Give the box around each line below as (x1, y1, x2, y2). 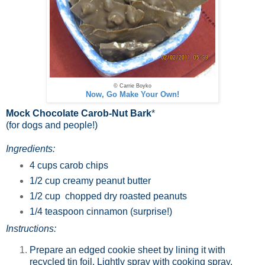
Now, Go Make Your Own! (86, 89, 179, 99)
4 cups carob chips (29, 160, 108, 171)
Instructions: (6, 224, 56, 234)
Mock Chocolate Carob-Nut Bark (6, 108, 151, 118)
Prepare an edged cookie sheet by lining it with (30, 245, 225, 256)
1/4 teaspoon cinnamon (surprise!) (29, 206, 172, 217)
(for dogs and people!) (6, 119, 98, 130)
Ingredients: (6, 143, 55, 154)
